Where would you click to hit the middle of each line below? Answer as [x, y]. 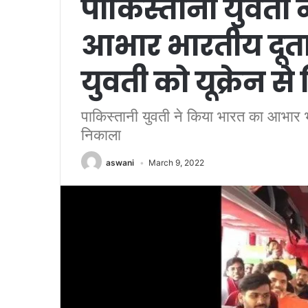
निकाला [101, 134]
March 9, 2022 [176, 162]
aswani [120, 162]
